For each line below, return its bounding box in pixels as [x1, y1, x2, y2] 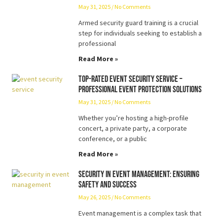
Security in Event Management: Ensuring [78, 169, 199, 180]
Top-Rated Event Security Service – [78, 74, 182, 84]
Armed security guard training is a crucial [78, 18, 198, 27]
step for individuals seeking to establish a [78, 28, 202, 37]
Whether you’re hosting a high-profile [78, 113, 188, 122]
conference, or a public [78, 134, 147, 143]
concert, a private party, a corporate [78, 123, 187, 133]
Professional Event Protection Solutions [78, 84, 202, 95]
